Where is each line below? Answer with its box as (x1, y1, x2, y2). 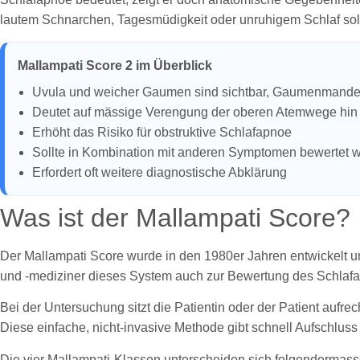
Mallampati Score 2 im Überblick (18, 58, 212, 72)
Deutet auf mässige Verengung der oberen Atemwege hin (32, 104, 358, 119)
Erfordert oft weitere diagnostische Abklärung (32, 165, 287, 179)
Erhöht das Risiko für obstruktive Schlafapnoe (32, 125, 292, 139)
